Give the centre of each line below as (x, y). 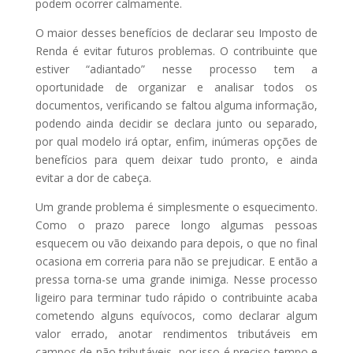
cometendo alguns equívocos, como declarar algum (176, 316)
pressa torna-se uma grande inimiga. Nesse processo (176, 279)
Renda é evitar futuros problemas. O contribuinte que (176, 51)
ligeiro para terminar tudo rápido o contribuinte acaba (176, 297)
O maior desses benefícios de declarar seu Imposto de (176, 33)
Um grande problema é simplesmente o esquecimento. (176, 207)
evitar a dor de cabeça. (93, 178)
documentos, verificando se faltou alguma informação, (176, 105)
